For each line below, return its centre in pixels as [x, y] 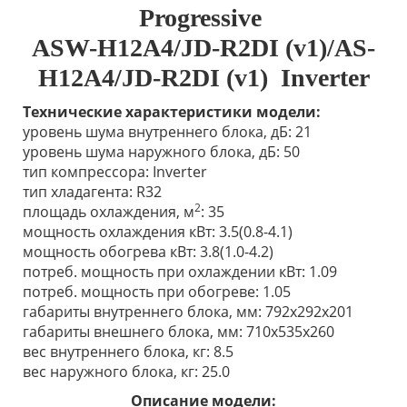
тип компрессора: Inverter [115, 171]
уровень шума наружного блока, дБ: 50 [161, 151]
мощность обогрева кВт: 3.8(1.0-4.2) [148, 251]
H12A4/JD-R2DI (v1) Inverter [203, 77]
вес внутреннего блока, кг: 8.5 [128, 351]
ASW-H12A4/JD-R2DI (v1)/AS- [203, 47]
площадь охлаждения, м [109, 211]
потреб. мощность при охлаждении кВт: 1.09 [180, 271]
